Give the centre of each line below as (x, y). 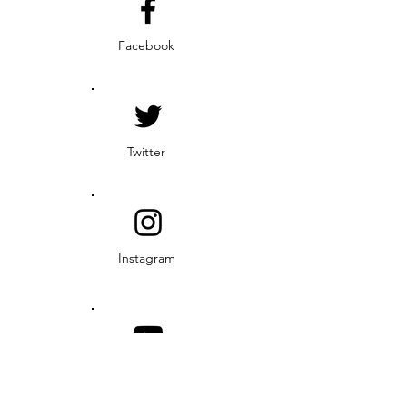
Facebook (146, 45)
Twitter (146, 152)
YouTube (146, 372)
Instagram (146, 258)
